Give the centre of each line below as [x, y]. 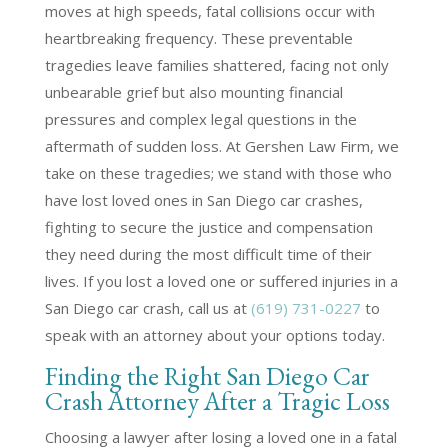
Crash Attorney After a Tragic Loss [217, 401]
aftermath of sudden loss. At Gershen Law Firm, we [221, 146]
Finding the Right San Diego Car [207, 376]
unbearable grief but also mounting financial [193, 92]
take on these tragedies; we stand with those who [218, 173]
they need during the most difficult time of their [208, 254]
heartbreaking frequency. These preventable [198, 38]
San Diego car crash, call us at [147, 308]
